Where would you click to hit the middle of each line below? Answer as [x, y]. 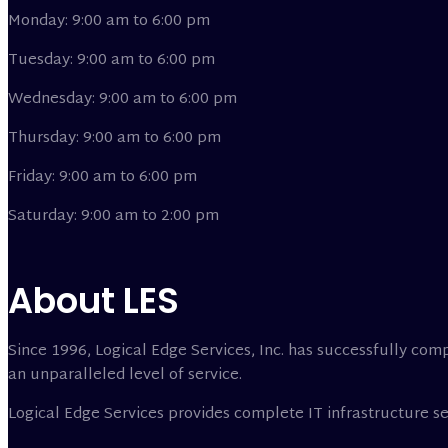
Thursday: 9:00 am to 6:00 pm [114, 139]
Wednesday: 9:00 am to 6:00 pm [122, 100]
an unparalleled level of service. [125, 375]
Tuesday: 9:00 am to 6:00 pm [111, 61]
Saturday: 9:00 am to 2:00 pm [113, 217]
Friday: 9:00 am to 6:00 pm [102, 178]
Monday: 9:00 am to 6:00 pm [109, 22]
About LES [93, 300]
